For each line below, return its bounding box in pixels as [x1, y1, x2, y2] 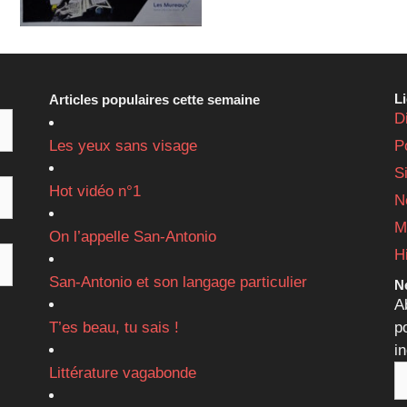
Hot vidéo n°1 [48, 183, 141, 201]
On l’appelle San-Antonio [48, 228, 216, 246]
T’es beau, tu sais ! [48, 319, 179, 337]
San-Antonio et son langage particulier [48, 273, 307, 292]
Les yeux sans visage [48, 137, 197, 155]
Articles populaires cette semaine [48, 92, 260, 108]
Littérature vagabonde [48, 364, 196, 382]
